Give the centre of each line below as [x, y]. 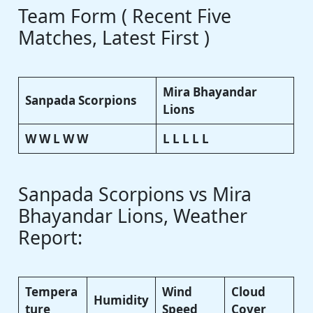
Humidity [121, 300]
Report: [51, 237]
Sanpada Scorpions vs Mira [135, 194]
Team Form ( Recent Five [125, 16]
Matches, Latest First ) [114, 38]
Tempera [51, 291]
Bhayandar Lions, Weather [133, 216]
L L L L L [185, 139]
